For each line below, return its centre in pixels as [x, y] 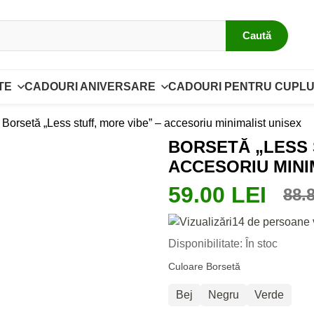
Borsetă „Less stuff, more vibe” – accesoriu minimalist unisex [152, 123]
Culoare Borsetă [204, 266]
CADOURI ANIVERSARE [90, 87]
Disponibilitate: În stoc [223, 244]
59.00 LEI [217, 195]
